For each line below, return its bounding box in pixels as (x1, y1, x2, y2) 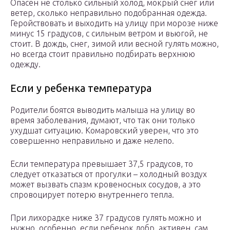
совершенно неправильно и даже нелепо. (10, 136, 174, 146)
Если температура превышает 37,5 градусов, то (10, 159, 193, 169)
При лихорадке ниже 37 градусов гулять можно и (10, 213, 201, 223)
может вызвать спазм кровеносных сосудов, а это (10, 180, 201, 189)
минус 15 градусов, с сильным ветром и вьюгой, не (10, 29, 208, 39)
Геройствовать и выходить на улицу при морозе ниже (10, 18, 218, 28)
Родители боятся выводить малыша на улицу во (10, 105, 195, 115)
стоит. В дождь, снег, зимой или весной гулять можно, (10, 39, 219, 49)
